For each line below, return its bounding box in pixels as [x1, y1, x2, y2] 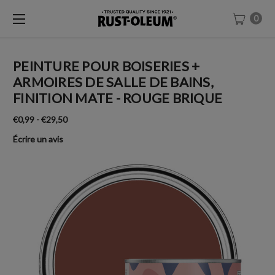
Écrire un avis [13, 133, 63, 144]
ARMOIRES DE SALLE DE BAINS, [13, 74, 214, 90]
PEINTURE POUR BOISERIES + [13, 58, 200, 74]
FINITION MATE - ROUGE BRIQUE [13, 90, 222, 106]
